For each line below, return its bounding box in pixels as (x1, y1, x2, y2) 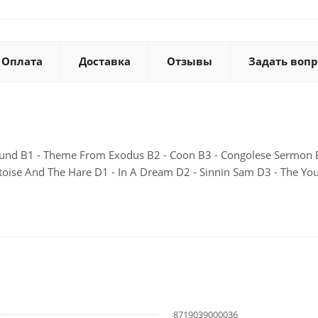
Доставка (79, 54, 131, 69)
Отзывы (167, 54, 212, 69)
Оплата (1, 54, 43, 69)
